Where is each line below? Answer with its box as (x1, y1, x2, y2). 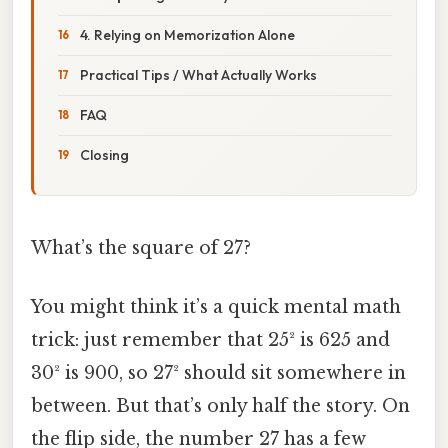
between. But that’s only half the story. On (31, 395, 410, 418)
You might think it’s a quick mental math (31, 296, 401, 319)
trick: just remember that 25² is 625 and (31, 329, 390, 352)
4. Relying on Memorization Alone (80, 25, 295, 44)
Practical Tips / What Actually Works (80, 65, 317, 84)
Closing (80, 145, 129, 164)
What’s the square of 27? (31, 236, 251, 259)
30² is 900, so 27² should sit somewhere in (31, 362, 406, 385)
